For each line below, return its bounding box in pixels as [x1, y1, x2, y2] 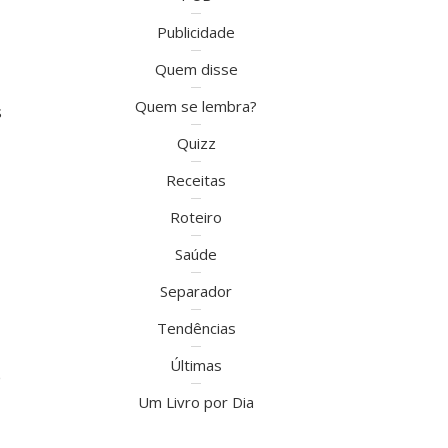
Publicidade [157, 22, 235, 42]
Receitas [166, 170, 226, 190]
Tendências [156, 318, 236, 338]
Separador [160, 281, 232, 301]
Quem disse [154, 59, 238, 79]
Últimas [170, 355, 222, 375]
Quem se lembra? [135, 96, 257, 116]
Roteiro [170, 207, 222, 227]
